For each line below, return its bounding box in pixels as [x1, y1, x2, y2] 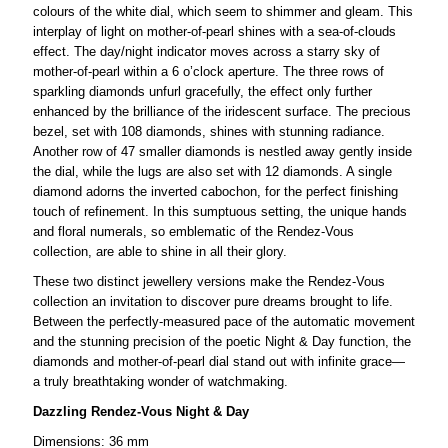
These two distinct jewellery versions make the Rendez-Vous [32, 273, 385, 289]
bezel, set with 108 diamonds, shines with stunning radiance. [32, 123, 385, 139]
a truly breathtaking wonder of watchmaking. [32, 373, 288, 389]
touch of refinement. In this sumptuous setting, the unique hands [32, 203, 407, 219]
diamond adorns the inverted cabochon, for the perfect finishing [32, 183, 398, 199]
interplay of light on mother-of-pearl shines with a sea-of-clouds [32, 23, 396, 39]
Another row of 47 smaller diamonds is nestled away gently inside [32, 143, 412, 159]
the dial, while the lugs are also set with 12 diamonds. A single [32, 163, 392, 179]
